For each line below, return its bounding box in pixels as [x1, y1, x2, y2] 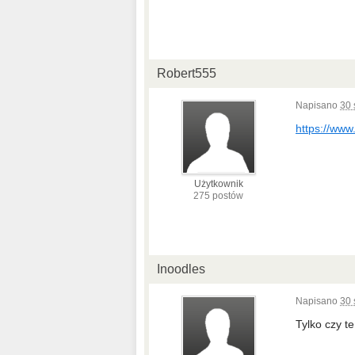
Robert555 [157, 67, 216, 80]
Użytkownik [193, 178, 243, 189]
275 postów [193, 190, 243, 201]
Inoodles [157, 262, 205, 276]
